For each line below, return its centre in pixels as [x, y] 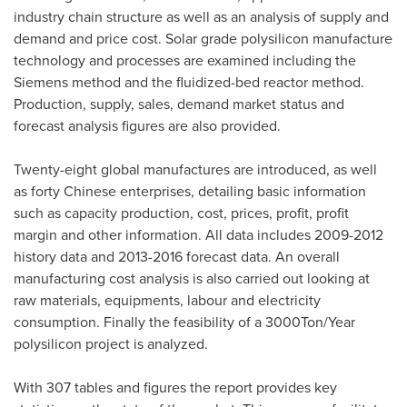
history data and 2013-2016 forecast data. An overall [177, 257]
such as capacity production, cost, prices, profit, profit [181, 213]
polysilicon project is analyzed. [111, 344]
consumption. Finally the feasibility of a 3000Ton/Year [184, 323]
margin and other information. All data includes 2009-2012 [199, 235]
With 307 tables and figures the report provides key [175, 388]
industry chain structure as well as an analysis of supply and [201, 17]
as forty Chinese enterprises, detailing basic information [190, 192]
